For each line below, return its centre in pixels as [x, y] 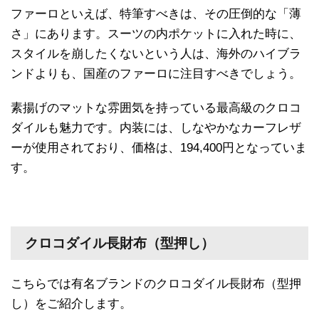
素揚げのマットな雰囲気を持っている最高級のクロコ [156, 108]
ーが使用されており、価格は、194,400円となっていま [159, 147]
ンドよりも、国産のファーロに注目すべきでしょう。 [156, 73]
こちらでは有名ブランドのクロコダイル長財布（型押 [156, 283]
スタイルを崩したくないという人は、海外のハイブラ [156, 53]
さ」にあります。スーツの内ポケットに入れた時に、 [156, 33]
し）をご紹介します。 [71, 303]
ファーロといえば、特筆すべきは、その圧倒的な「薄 [156, 14]
